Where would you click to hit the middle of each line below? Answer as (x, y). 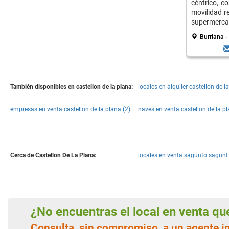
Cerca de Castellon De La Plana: (53, 155)
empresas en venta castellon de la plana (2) (70, 109)
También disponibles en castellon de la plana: (72, 87)
